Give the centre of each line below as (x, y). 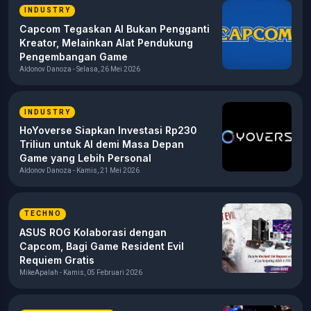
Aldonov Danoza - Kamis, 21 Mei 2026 (79, 171)
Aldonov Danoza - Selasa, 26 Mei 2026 (80, 69)
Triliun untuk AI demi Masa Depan (102, 144)
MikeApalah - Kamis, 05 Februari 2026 (81, 272)
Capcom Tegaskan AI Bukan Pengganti (115, 28)
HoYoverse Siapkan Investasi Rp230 (108, 131)
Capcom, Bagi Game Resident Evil (102, 246)
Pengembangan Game (74, 56)
